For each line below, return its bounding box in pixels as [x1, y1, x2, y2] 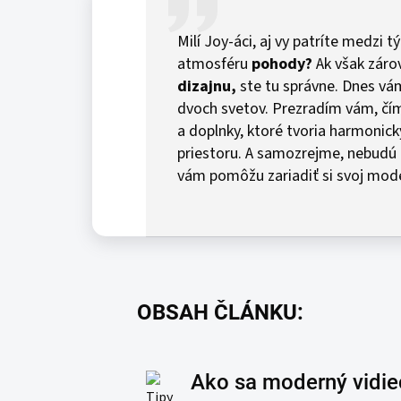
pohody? [251, 53, 312, 75]
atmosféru [176, 53, 252, 75]
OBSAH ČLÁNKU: [137, 300, 303, 325]
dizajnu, [176, 75, 236, 98]
